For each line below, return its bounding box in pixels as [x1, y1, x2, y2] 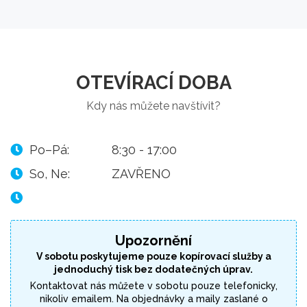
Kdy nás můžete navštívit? [86, 99, 221, 113]
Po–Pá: [29, 143, 69, 158]
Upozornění [115, 232, 192, 249]
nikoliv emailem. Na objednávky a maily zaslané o [39, 293, 268, 305]
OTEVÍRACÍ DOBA [75, 72, 232, 94]
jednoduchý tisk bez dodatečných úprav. [54, 264, 253, 275]
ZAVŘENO [112, 167, 171, 182]
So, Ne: [29, 167, 70, 182]
